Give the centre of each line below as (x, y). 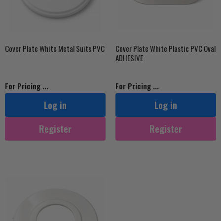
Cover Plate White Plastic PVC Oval (166, 48)
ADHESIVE (129, 58)
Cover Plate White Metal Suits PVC (55, 48)
